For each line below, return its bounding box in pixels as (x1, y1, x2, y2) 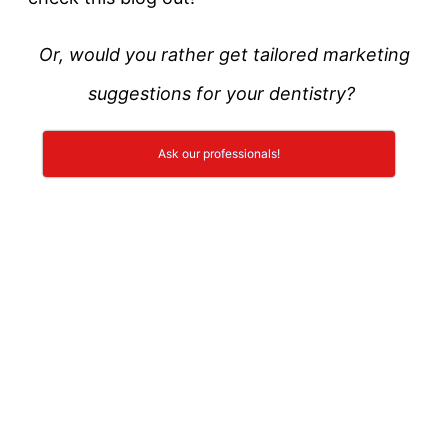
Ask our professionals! (157, 145, 280, 161)
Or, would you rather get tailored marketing (38, 43, 410, 65)
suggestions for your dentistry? (88, 82, 360, 104)
